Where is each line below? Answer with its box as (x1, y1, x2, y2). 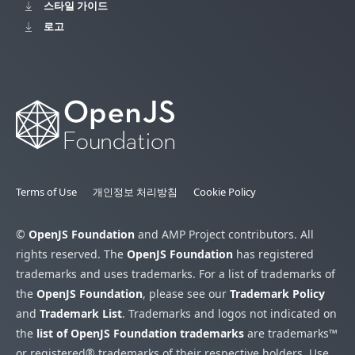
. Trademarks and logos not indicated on (122, 306, 337, 322)
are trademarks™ (244, 326, 338, 342)
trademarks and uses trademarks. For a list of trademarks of (16, 266, 335, 282)
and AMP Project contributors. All (135, 227, 314, 242)
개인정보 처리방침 (93, 185, 177, 200)
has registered (233, 246, 314, 262)
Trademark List (40, 306, 122, 322)
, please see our (143, 286, 230, 302)
